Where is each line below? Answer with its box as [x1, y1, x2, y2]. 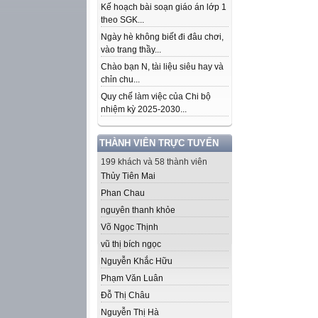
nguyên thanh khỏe [101, 205, 175, 215]
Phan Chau [101, 188, 145, 198]
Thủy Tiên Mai [101, 171, 155, 181]
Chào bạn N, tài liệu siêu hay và [101, 62, 224, 72]
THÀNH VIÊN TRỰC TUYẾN [99, 138, 219, 148]
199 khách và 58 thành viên [101, 157, 207, 167]
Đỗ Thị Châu [101, 290, 150, 300]
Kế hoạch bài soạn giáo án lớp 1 [101, 2, 226, 12]
